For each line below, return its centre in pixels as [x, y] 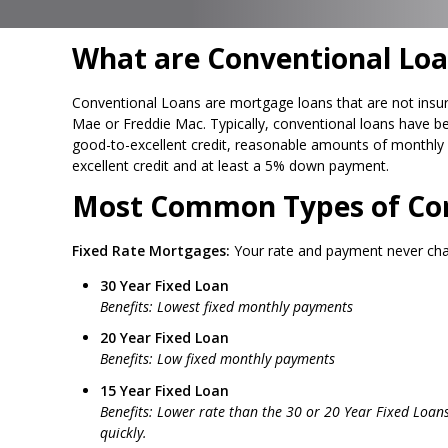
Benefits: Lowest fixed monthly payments [226, 306]
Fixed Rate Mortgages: [153, 250]
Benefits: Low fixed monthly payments [217, 359]
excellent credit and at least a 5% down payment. [230, 166]
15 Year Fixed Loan [164, 390]
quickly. [123, 432]
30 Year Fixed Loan [164, 285]
